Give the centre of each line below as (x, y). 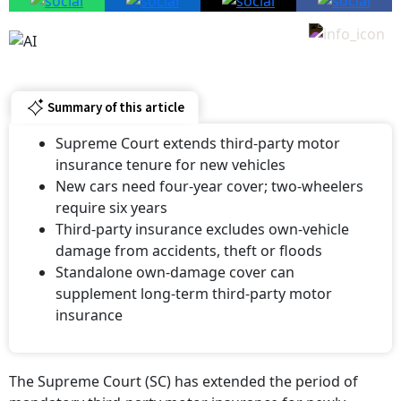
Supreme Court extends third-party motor (198, 131)
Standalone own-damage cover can (175, 260)
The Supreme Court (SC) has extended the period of (183, 369)
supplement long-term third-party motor (194, 282)
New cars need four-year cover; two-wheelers (209, 174)
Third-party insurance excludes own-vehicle (202, 217)
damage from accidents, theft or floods (189, 239)
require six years (111, 196)
